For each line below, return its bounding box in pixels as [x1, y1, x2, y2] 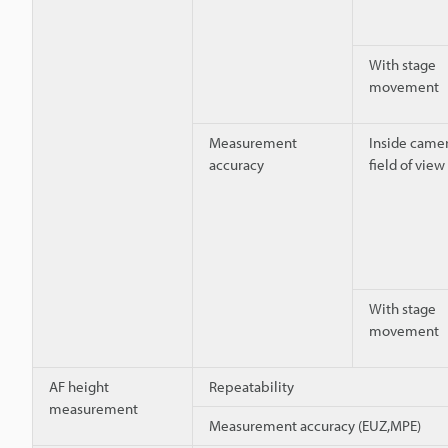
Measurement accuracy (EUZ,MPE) [209, 415, 421, 435]
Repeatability [209, 376, 294, 396]
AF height [49, 376, 109, 396]
